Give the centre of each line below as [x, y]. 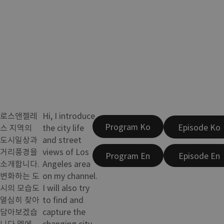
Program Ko [128, 127]
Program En [128, 155]
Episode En [199, 155]
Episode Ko [199, 127]
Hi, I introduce [69, 115]
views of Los [66, 151]
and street [62, 139]
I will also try [66, 187]
